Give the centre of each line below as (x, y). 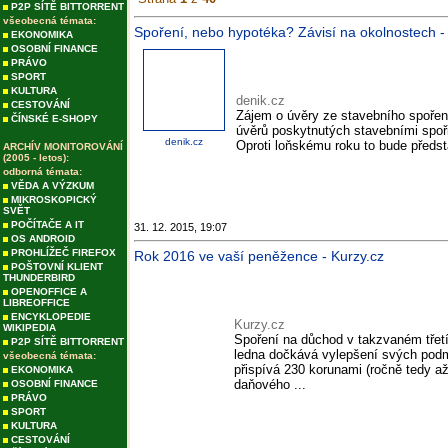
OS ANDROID (43, 238)
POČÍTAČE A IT (47, 224)
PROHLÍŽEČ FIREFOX (63, 252)
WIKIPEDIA (29, 327)
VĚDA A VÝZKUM (52, 185)
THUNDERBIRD (39, 277)
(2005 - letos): (36, 157)
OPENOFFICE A (49, 291)
